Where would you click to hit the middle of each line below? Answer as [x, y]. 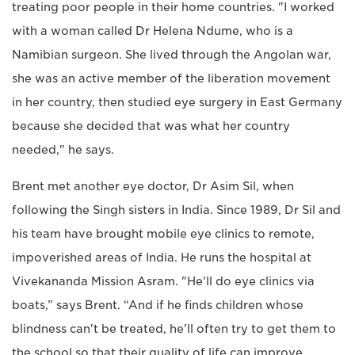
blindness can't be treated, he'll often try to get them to [174, 328]
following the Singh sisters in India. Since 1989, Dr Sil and [176, 210]
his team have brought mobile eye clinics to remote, [163, 233]
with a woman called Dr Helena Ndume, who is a [153, 31]
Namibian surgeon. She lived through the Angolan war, [172, 54]
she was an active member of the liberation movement [171, 78]
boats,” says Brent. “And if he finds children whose [158, 305]
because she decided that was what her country [151, 126]
